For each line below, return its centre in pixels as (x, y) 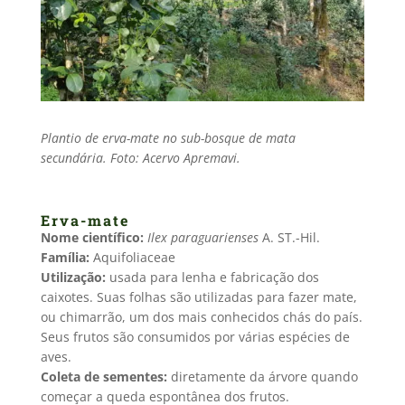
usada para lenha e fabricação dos (214, 277)
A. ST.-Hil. (289, 237)
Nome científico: (94, 237)
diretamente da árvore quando (262, 376)
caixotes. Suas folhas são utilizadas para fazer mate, (198, 297)
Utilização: (75, 277)
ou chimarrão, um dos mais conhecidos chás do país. (201, 316)
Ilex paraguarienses (202, 237)
